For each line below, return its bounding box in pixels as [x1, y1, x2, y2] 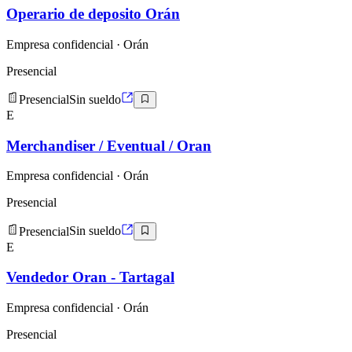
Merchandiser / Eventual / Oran [6, 137, 211, 154]
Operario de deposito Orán [6, 5, 180, 22]
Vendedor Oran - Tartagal [6, 269, 174, 286]
